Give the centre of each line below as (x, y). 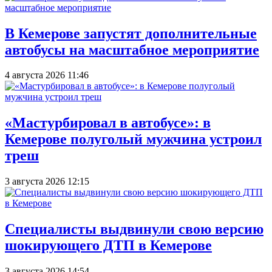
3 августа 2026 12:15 (47, 182)
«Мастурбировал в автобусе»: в (108, 123)
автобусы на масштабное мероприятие (132, 49)
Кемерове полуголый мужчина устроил (133, 139)
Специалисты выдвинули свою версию (134, 229)
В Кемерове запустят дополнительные (131, 33)
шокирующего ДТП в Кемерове (108, 246)
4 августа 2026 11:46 (47, 75)
